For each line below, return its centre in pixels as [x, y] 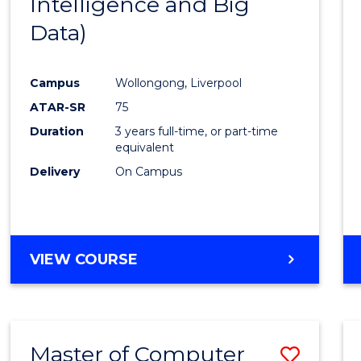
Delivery [55, 172]
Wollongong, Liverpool [179, 83]
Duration [57, 132]
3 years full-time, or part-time [197, 132]
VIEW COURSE [84, 260]
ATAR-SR [58, 108]
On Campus [149, 172]
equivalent [145, 148]
